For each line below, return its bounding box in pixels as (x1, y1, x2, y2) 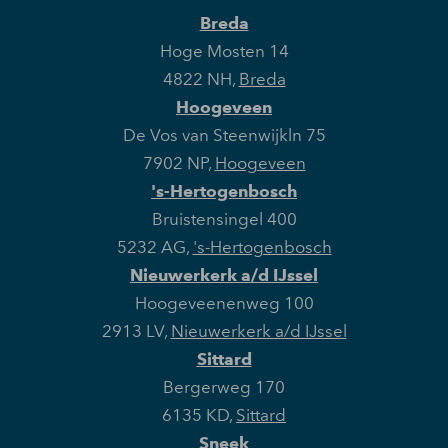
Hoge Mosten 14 (159, 41, 289, 62)
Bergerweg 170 (163, 377, 285, 398)
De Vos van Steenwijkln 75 (122, 125, 326, 146)
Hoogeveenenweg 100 (134, 293, 314, 314)
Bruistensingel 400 (151, 209, 297, 230)
